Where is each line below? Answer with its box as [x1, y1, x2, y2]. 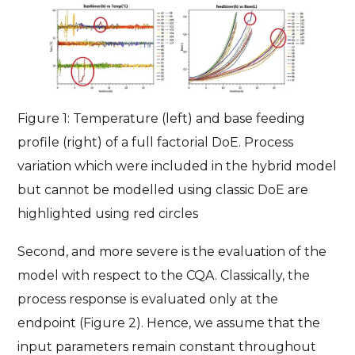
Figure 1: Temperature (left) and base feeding [17, 110, 306, 126]
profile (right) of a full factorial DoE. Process [17, 134, 294, 150]
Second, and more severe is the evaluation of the [17, 243, 327, 259]
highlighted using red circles [17, 205, 199, 221]
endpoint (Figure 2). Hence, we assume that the [17, 315, 321, 330]
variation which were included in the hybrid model [17, 158, 338, 174]
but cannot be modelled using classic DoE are [17, 181, 309, 197]
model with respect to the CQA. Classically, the [17, 267, 311, 283]
